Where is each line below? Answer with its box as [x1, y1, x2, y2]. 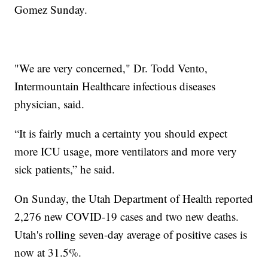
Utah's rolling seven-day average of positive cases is [14, 227, 248, 242]
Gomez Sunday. [14, 2, 88, 17]
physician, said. [14, 96, 85, 112]
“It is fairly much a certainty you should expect [14, 126, 228, 141]
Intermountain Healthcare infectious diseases [14, 78, 216, 94]
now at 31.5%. [14, 245, 82, 260]
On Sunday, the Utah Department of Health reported [14, 191, 254, 206]
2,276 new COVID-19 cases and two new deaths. [14, 209, 239, 224]
